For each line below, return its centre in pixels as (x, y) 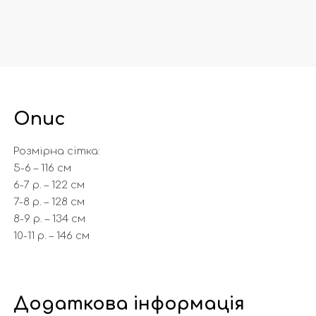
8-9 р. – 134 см (49, 219)
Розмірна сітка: (56, 151)
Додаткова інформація (129, 304)
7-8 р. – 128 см (49, 202)
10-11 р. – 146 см (51, 236)
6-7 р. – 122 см (49, 185)
